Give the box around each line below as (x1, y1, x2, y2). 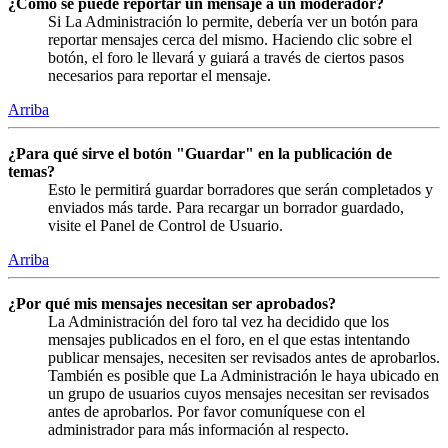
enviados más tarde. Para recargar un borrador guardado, (48, 198, 404, 216)
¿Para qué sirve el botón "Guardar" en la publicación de (8, 144, 392, 162)
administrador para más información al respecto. (48, 420, 349, 438)
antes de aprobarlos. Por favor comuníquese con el (48, 402, 365, 420)
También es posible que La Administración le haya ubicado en (48, 366, 439, 384)
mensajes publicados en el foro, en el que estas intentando (48, 330, 410, 348)
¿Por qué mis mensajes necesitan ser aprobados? (8, 294, 336, 312)
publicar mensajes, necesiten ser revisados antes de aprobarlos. (48, 348, 440, 366)
